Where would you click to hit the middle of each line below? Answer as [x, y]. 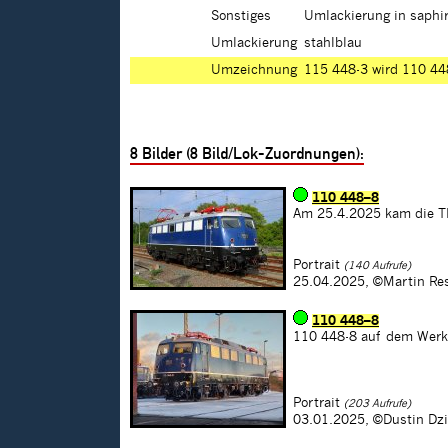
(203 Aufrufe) [377, 404]
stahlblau [333, 43]
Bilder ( [164, 154]
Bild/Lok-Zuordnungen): [281, 154]
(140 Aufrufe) [377, 266]
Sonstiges [241, 16]
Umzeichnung [254, 70]
